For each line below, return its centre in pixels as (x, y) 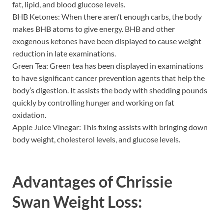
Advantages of (64, 181)
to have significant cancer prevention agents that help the (109, 78)
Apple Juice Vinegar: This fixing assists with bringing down (110, 127)
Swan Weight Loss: (77, 201)
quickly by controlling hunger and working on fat (93, 102)
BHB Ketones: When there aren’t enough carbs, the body (107, 16)
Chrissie (144, 181)
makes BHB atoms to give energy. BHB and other (94, 28)
